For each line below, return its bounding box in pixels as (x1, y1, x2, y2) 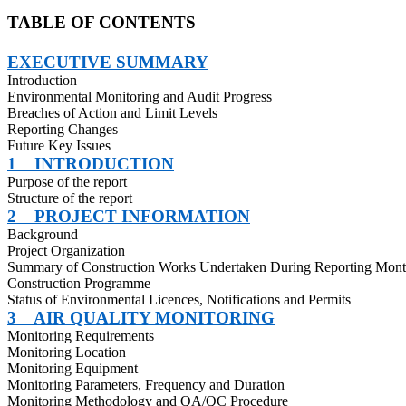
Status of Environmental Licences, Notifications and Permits (7, 292, 351, 307)
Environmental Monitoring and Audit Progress (7, 89, 272, 104)
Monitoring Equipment (7, 361, 138, 376)
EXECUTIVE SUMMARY (7, 53, 208, 72)
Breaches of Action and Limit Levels (7, 105, 217, 121)
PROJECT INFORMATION (34, 207, 250, 226)
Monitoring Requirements (7, 328, 154, 343)
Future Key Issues (7, 138, 111, 153)
